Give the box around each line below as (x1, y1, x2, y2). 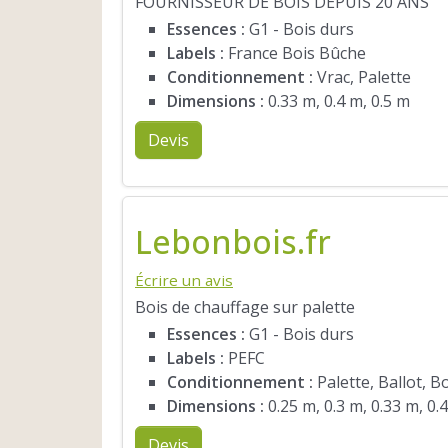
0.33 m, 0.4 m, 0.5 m (264, 90, 410, 113)
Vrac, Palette (313, 66, 411, 89)
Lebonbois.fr (135, 219, 331, 263)
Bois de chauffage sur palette (135, 296, 355, 319)
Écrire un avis (135, 269, 233, 290)
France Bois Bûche (224, 42, 366, 65)
